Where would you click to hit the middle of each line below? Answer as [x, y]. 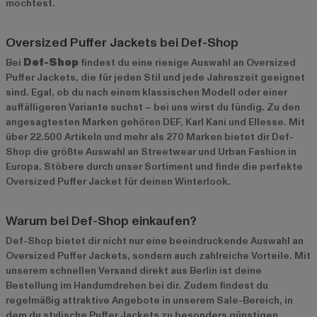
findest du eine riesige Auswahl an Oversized [187, 62]
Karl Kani [206, 122]
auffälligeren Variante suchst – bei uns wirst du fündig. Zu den [153, 107]
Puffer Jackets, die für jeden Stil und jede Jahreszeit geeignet [155, 77]
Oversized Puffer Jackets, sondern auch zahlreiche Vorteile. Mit [158, 255]
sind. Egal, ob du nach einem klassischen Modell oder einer [146, 92]
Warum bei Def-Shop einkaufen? [101, 221]
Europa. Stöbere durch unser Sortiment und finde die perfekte [154, 166]
